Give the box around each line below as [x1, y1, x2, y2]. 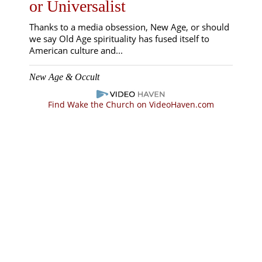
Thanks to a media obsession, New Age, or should [29, 21, 229, 33]
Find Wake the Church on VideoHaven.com [48, 99, 214, 111]
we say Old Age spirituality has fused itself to [29, 33, 209, 45]
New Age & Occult [29, 72, 99, 82]
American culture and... [29, 44, 123, 57]
